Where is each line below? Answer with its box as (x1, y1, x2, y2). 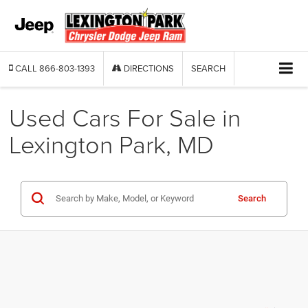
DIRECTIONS (122, 62, 174, 75)
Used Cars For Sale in (9, 99, 241, 134)
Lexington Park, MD (9, 126, 214, 161)
